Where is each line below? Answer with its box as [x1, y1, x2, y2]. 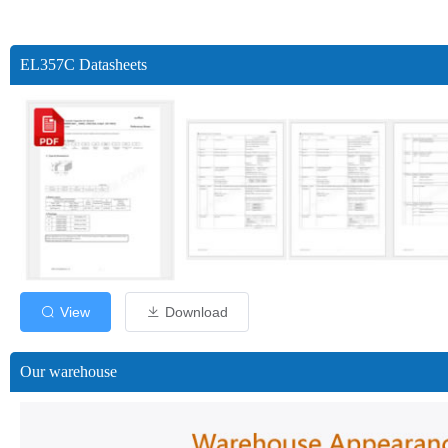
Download [165, 304, 228, 321]
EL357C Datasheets [20, 56, 147, 73]
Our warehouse [20, 363, 117, 381]
